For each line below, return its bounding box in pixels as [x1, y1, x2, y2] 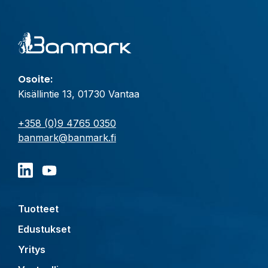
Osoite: [18, 72, 53, 87]
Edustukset [18, 223, 71, 236]
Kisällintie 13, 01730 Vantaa [18, 88, 139, 100]
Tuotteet [18, 203, 59, 215]
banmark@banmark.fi [18, 132, 116, 144]
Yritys [18, 243, 45, 256]
